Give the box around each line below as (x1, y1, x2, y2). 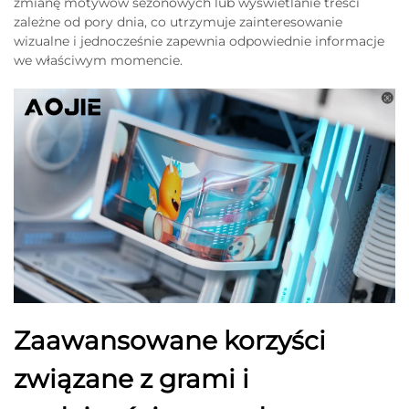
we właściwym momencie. (14, 51, 183, 68)
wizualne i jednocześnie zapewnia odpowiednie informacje (14, 32, 384, 49)
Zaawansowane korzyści (14, 325, 326, 357)
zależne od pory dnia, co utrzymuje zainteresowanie (14, 13, 342, 30)
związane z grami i (14, 363, 249, 395)
